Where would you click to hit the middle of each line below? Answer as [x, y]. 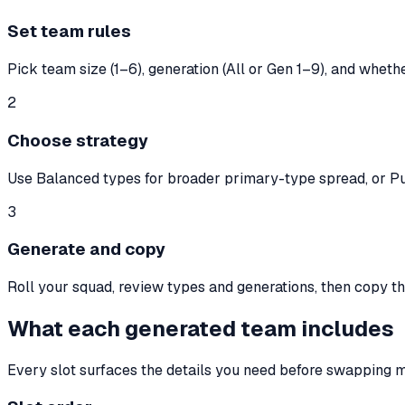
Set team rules [69, 32]
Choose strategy [78, 140]
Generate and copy [86, 250]
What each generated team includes [201, 328]
